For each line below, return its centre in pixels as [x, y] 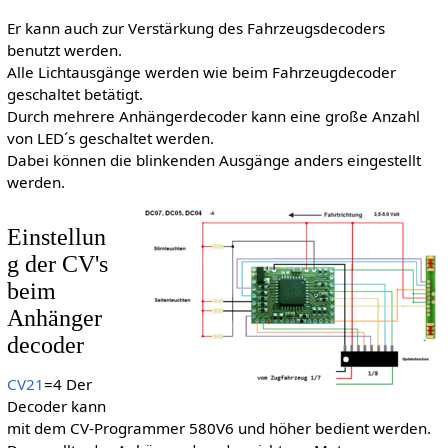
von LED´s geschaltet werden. [110, 137]
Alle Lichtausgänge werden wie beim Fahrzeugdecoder [201, 71]
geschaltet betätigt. [74, 93]
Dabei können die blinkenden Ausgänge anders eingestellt [213, 159]
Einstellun [56, 236]
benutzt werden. [64, 49]
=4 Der [67, 384]
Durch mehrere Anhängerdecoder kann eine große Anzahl [213, 115]
